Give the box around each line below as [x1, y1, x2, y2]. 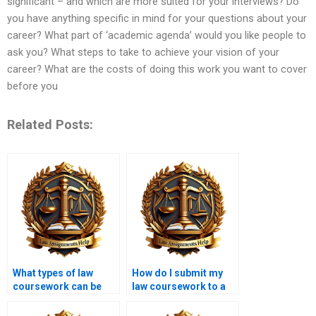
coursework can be [13, 281, 102, 293]
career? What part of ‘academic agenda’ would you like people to [7, 29, 306, 42]
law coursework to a [132, 281, 226, 293]
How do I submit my [132, 267, 223, 279]
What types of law [13, 267, 93, 279]
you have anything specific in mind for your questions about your [7, 12, 307, 25]
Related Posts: [7, 116, 93, 132]
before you [7, 80, 58, 93]
